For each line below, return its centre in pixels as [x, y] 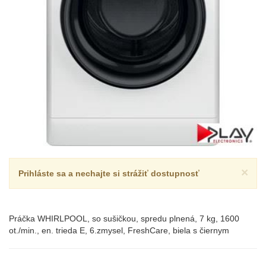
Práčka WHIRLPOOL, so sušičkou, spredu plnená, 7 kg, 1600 [124, 218]
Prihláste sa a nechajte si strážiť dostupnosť [109, 173]
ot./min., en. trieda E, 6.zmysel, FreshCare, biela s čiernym [119, 230]
